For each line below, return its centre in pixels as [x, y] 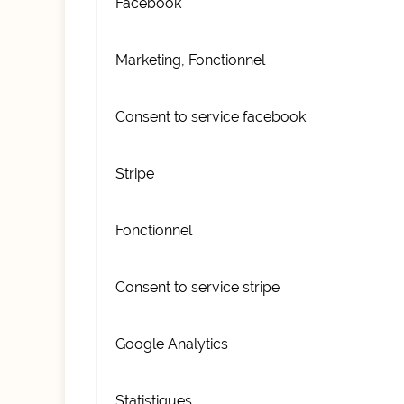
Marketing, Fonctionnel [190, 60]
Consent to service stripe [197, 287]
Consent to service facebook [211, 117]
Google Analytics [172, 344]
